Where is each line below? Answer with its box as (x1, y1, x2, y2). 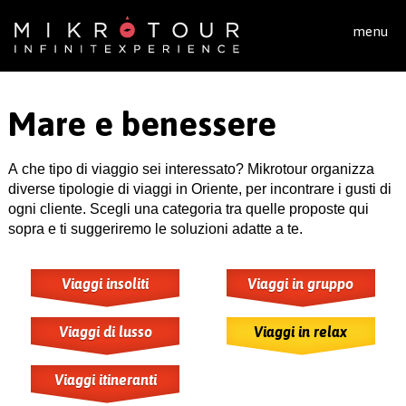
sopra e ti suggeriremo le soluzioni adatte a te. (7, 221, 303, 237)
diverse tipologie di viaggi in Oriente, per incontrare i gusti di (7, 181, 391, 197)
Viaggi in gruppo (247, 275, 353, 292)
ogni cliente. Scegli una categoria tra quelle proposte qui (7, 201, 369, 217)
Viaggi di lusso (58, 324, 152, 340)
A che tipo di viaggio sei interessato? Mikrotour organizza (7, 161, 374, 177)
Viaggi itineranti (53, 372, 157, 388)
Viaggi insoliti (62, 275, 150, 292)
